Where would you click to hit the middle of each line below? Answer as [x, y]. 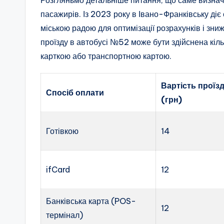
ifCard [58, 169]
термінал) [65, 215]
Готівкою [62, 131]
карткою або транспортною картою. [106, 56]
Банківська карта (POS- [91, 201]
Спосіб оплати [75, 92]
